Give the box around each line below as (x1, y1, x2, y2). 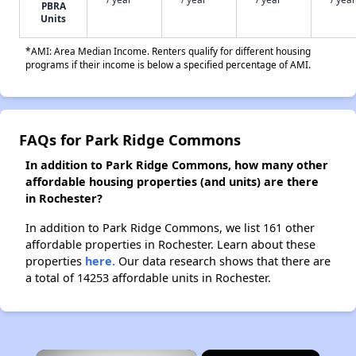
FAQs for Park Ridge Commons (19, 130, 241, 149)
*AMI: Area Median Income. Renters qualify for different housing (25, 44, 311, 57)
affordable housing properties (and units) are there (25, 174, 319, 189)
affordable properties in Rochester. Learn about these (25, 237, 315, 252)
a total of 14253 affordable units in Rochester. (25, 270, 271, 285)
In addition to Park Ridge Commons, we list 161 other (25, 220, 315, 235)
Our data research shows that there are (115, 253, 331, 269)
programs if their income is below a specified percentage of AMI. (25, 58, 311, 71)
